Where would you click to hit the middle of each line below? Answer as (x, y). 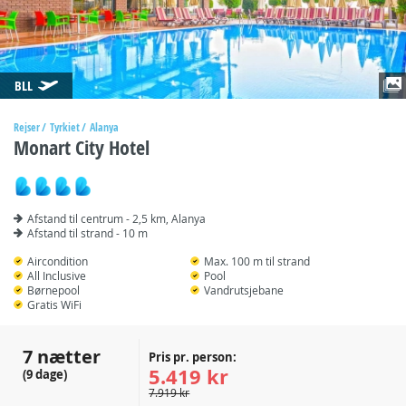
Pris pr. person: (193, 357)
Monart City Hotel (82, 148)
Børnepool (53, 290)
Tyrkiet (65, 127)
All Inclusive (57, 275)
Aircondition (58, 261)
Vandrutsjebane (244, 290)
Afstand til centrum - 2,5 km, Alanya (116, 218)
